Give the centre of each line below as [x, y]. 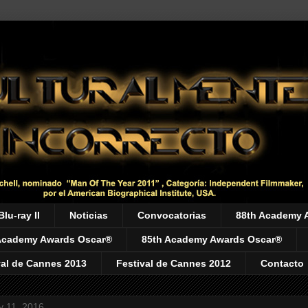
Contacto [282, 263]
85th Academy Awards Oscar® [212, 240]
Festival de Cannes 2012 [174, 263]
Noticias [89, 216]
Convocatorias [172, 216]
